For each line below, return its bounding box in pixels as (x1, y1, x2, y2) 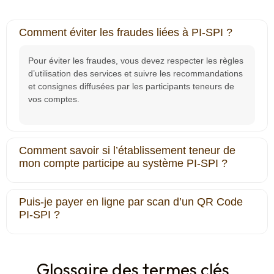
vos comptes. (28, 94, 80, 105)
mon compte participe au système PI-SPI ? (19, 157, 228, 170)
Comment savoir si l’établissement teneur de (19, 144, 235, 157)
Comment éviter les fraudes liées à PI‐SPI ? (19, 26, 232, 39)
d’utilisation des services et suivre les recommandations (28, 68, 243, 79)
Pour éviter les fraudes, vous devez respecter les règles (28, 56, 243, 66)
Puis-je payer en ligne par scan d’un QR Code (19, 196, 243, 209)
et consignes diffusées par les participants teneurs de (28, 81, 234, 92)
